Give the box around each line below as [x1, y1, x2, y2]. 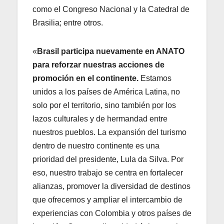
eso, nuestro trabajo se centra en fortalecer [32, 168, 183, 177]
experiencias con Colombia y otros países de [32, 209, 191, 218]
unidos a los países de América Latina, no [32, 87, 180, 96]
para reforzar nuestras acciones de [32, 60, 164, 69]
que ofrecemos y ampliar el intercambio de [32, 195, 182, 204]
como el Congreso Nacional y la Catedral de [32, 5, 189, 14]
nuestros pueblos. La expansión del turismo [32, 128, 186, 137]
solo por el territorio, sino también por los [32, 101, 176, 110]
